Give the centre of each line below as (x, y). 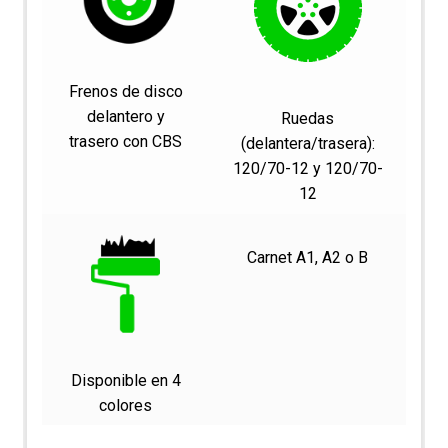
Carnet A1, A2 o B (308, 257)
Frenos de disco (125, 91)
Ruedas (308, 118)
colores (126, 405)
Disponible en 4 (125, 380)
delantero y (125, 116)
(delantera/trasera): (307, 143)
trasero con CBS (126, 141)
